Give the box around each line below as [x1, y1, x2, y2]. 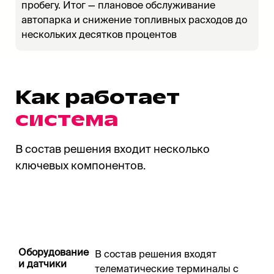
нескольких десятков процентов [21, 29, 177, 40]
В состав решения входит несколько [15, 143, 210, 156]
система [15, 108, 118, 133]
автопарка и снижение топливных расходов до [21, 14, 247, 26]
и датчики [18, 258, 67, 270]
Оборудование [18, 246, 89, 258]
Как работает [15, 86, 179, 111]
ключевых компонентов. [15, 159, 146, 172]
